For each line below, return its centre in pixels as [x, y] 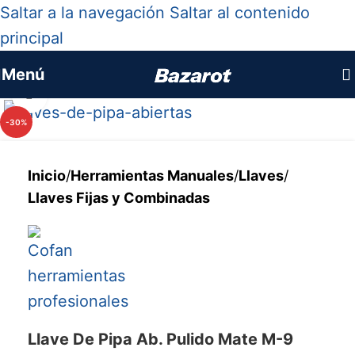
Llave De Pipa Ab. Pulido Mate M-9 [160, 339]
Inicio [47, 175]
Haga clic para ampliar [122, 95]
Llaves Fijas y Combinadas [119, 197]
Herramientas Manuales [152, 175]
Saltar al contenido [240, 13]
